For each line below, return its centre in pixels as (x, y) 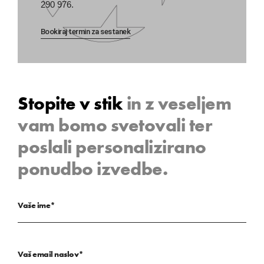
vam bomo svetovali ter (115, 125)
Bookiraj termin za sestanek (85, 32)
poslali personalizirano (112, 146)
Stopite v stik (70, 103)
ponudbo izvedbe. (93, 168)
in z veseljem (177, 103)
